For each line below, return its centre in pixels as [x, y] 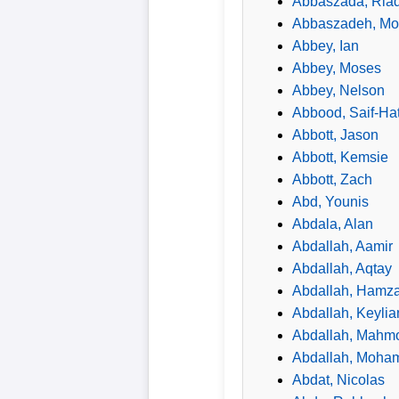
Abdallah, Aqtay [342, 268]
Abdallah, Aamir [342, 246]
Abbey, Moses [337, 68]
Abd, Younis [330, 201]
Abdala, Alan [333, 224]
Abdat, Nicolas [338, 379]
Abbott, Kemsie [340, 157]
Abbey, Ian [326, 45]
